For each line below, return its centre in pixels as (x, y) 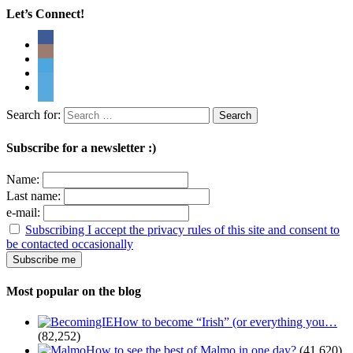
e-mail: (23, 212)
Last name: (33, 195)
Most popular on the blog (74, 292)
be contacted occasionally (70, 243)
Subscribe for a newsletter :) (81, 147)
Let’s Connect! (45, 14)
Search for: (33, 115)
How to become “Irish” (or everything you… (225, 322)
